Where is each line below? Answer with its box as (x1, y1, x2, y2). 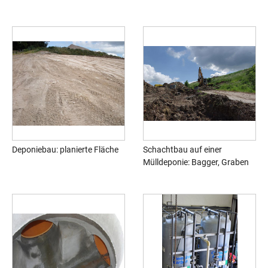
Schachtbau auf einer (143, 145, 222, 155)
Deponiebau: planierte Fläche (12, 145, 118, 155)
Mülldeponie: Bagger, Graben (143, 157, 249, 167)
